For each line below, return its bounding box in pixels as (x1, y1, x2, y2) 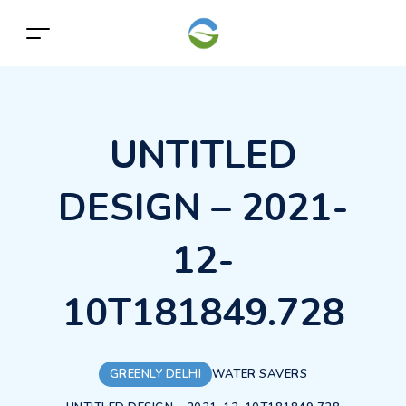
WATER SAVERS (212, 365, 308, 382)
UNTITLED (109, 130, 297, 181)
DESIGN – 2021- (57, 182, 349, 234)
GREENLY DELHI (109, 365, 202, 382)
